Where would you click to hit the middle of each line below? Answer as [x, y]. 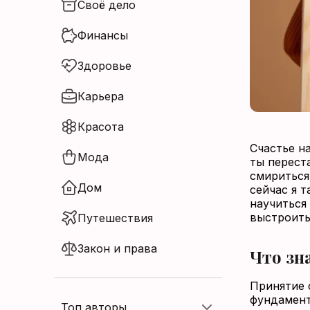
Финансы [103, 35]
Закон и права [117, 248]
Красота [101, 127]
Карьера [101, 96]
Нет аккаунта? [116, 29]
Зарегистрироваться [116, 48]
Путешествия [115, 218]
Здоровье [104, 66]
